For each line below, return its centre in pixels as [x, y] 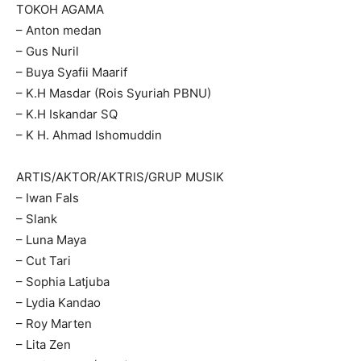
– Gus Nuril [48, 52]
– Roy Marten [54, 324]
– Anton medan [59, 31]
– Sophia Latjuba [63, 282]
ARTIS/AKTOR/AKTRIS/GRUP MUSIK [120, 177]
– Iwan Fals [48, 198]
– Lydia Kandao [58, 303]
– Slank [37, 219]
